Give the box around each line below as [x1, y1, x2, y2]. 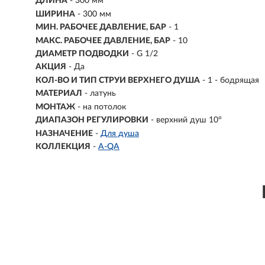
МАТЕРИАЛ [35, 89, 82, 98]
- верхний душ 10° [151, 116, 222, 125]
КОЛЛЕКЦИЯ [35, 143, 91, 151]
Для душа [101, 129, 139, 138]
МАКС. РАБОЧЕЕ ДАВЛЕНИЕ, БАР [35, 36, 170, 45]
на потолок [83, 102, 126, 111]
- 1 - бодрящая [202, 76, 259, 85]
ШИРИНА [35, 9, 75, 18]
